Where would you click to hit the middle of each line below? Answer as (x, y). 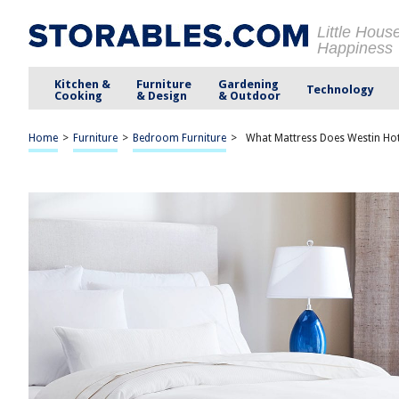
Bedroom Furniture (179, 138)
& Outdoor (249, 95)
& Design (162, 95)
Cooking (79, 95)
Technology (340, 90)
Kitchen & (83, 84)
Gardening (248, 84)
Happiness (355, 48)
